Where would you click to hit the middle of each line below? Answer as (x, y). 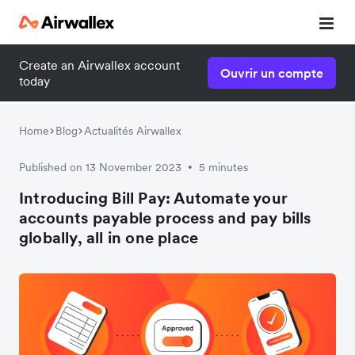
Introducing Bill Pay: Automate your (154, 198)
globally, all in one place (109, 238)
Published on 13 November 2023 (100, 167)
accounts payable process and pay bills (165, 218)
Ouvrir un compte (272, 73)
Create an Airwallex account (99, 65)
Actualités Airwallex (133, 131)
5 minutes (223, 167)
